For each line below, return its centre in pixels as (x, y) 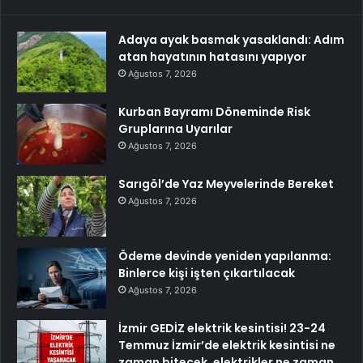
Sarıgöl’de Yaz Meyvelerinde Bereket (226, 184)
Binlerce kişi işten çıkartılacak (207, 273)
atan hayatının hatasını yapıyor (212, 56)
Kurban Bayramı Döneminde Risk (214, 111)
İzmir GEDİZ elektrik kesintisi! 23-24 (222, 328)
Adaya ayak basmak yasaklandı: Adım (231, 39)
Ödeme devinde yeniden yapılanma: (225, 256)
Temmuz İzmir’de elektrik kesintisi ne (227, 345)
